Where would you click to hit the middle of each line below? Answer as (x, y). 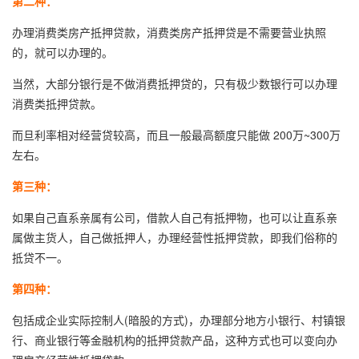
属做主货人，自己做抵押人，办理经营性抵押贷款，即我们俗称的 (175, 237)
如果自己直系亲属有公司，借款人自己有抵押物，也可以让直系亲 (175, 217)
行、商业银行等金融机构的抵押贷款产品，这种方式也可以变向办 (175, 340)
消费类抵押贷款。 (57, 103)
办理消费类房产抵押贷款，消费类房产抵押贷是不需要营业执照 (169, 32)
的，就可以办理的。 (63, 52)
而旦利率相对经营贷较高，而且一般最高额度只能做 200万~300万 (176, 135)
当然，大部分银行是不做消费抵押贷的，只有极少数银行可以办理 (175, 83)
